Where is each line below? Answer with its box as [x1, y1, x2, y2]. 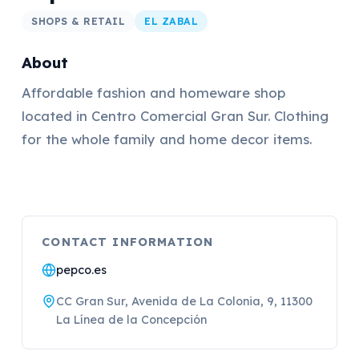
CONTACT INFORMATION [42, 235, 214, 250]
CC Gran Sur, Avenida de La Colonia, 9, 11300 [56, 294, 313, 309]
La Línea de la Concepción [56, 313, 208, 328]
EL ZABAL [144, 15, 199, 28]
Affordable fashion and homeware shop [22, 83, 286, 101]
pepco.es [56, 263, 107, 278]
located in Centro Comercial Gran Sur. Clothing [22, 107, 329, 124]
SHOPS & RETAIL [31, 15, 126, 28]
